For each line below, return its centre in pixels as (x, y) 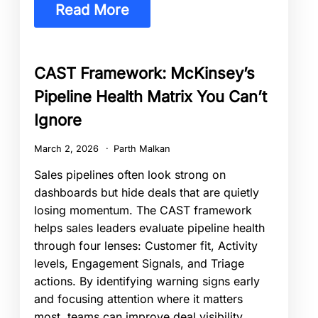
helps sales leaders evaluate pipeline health (149, 228)
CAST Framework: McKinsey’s (144, 73)
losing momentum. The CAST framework (143, 210)
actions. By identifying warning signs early (147, 281)
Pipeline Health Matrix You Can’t (150, 96)
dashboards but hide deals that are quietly (147, 193)
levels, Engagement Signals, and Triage (139, 264)
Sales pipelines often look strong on (130, 175)
